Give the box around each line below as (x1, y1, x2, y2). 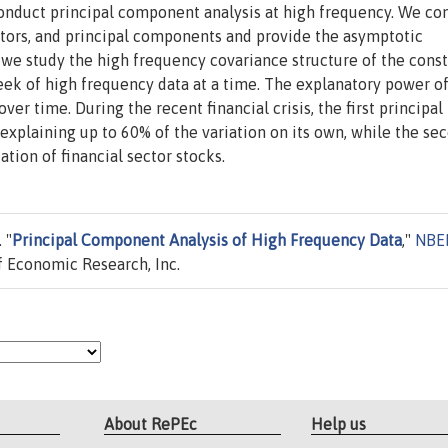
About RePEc (104, 414, 198, 433)
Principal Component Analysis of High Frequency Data (12, 231, 402, 250)
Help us (310, 414, 366, 433)
